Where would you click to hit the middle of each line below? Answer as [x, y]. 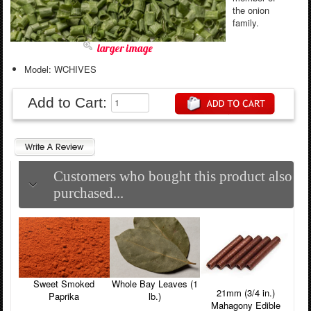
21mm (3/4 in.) [245, 292]
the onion [251, 10]
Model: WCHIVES [60, 69]
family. [245, 22]
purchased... [88, 192]
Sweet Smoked [64, 284]
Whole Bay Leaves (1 [154, 284]
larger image [125, 48]
